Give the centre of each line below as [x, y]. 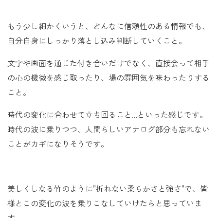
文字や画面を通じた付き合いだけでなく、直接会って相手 [109, 64]
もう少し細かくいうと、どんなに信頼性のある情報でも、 [109, 27]
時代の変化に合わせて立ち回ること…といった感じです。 [107, 115]
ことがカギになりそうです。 [58, 145]
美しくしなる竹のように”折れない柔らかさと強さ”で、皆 [108, 189]
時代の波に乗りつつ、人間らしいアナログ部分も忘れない [109, 130]
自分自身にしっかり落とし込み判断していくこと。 [97, 41]
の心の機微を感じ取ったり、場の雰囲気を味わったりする [109, 78]
